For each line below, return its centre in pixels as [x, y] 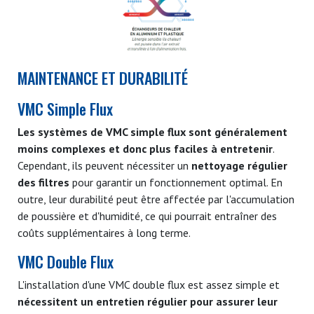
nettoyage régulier [239, 165]
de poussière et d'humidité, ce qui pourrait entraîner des [147, 216]
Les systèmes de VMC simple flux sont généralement [152, 131]
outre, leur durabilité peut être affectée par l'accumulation [156, 199]
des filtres [43, 182]
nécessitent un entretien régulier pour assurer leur [148, 301]
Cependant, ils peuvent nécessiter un [104, 165]
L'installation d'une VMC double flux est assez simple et [149, 284]
